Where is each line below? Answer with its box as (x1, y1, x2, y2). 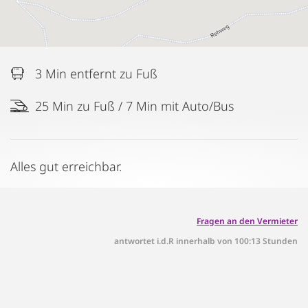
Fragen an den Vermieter (197, 214, 298, 227)
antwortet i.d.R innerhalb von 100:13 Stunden (114, 234, 298, 247)
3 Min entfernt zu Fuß (35, 65, 157, 82)
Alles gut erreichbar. (10, 157, 122, 175)
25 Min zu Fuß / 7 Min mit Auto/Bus (35, 97, 234, 114)
